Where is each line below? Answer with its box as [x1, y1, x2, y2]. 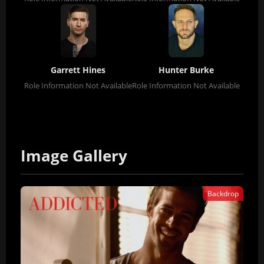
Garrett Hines [51, 64, 105, 75]
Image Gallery [21, 146, 127, 166]
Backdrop [207, 189, 239, 199]
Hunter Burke [158, 64, 214, 75]
